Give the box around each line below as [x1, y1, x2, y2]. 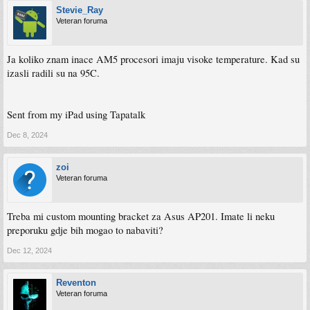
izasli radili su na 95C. [7, 66, 100, 80]
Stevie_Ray [56, 4, 103, 15]
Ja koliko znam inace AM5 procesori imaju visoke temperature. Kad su [7, 52, 300, 66]
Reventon [56, 277, 96, 288]
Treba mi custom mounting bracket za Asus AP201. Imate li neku [7, 209, 275, 223]
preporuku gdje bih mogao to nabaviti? [7, 223, 163, 237]
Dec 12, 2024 [7, 246, 52, 255]
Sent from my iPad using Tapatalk [7, 107, 145, 121]
